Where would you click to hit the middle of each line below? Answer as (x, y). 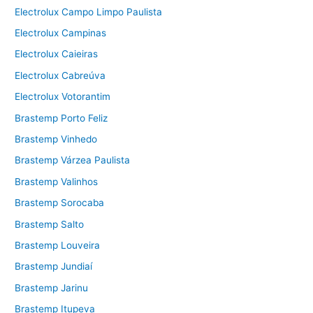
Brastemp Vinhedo (56, 139)
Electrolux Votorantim (63, 97)
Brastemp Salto (50, 224)
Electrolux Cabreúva (60, 75)
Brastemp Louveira (58, 245)
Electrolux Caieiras (57, 54)
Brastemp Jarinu (52, 287)
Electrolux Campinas (61, 32)
